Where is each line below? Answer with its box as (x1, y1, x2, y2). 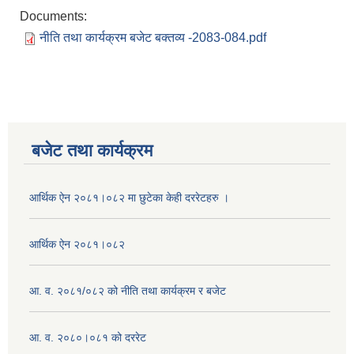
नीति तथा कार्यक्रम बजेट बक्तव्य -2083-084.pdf (40, 31, 266, 44)
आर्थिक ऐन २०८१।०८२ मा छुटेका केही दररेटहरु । (29, 191, 229, 204)
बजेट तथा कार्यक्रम (32, 141, 153, 160)
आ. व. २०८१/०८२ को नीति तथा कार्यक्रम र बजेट (29, 284, 226, 297)
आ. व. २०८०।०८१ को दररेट (29, 331, 146, 344)
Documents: (20, 9, 90, 23)
